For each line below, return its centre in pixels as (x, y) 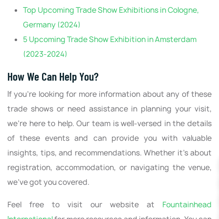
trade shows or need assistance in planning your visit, (109, 109)
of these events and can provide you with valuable (109, 138)
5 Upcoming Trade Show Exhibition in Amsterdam (110, 39)
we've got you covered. (48, 182)
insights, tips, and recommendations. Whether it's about (109, 153)
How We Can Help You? (53, 76)
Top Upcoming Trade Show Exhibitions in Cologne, (111, 10)
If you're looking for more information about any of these (109, 94)
